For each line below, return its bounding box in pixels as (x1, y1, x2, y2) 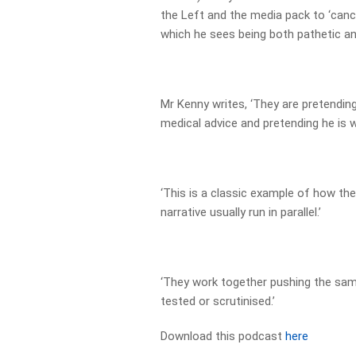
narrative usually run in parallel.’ (161, 205, 322, 219)
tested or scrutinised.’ (161, 294, 276, 308)
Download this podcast (161, 329, 286, 343)
